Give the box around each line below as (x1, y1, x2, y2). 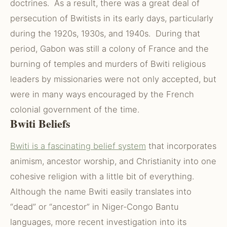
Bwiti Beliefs (10, 115, 70, 132)
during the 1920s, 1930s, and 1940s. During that (10, 28, 200, 39)
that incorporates (146, 141, 216, 151)
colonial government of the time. (10, 104, 139, 115)
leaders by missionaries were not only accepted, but (10, 74, 216, 84)
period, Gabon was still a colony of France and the (10, 44, 209, 54)
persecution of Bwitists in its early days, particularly (10, 13, 213, 23)
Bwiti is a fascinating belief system (10, 141, 146, 151)
